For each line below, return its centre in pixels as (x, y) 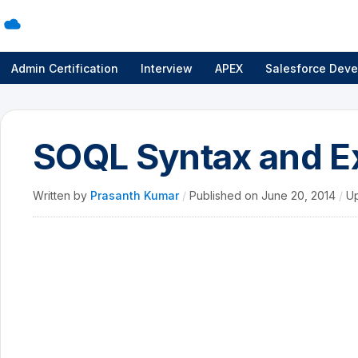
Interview (167, 68)
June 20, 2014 (300, 195)
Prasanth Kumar (136, 195)
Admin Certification (65, 68)
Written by (62, 195)
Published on (225, 195)
